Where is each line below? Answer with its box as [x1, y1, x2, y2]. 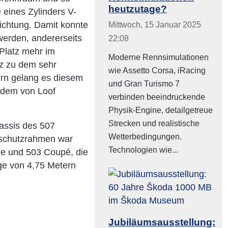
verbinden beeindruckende [108, 93, 206, 102]
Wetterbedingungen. [108, 132, 182, 141]
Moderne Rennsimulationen [108, 53, 209, 62]
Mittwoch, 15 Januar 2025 [108, 20, 202, 30]
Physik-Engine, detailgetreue [108, 106, 213, 115]
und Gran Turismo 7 [108, 79, 180, 89]
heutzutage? [108, 3, 167, 15]
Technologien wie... [108, 146, 179, 155]
